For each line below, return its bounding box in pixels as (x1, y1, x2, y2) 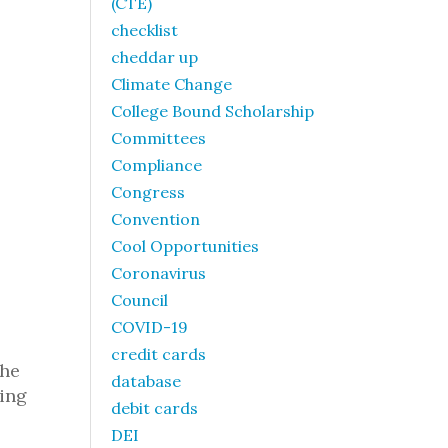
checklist (111, 20, 178, 40)
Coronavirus (111, 263, 206, 283)
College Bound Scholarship (111, 101, 314, 121)
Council (111, 290, 168, 310)
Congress (111, 182, 185, 202)
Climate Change (111, 74, 232, 94)
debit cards (111, 398, 198, 418)
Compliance (111, 155, 202, 175)
